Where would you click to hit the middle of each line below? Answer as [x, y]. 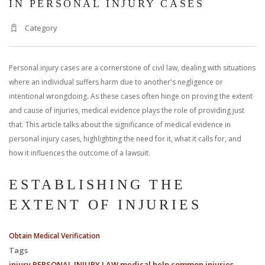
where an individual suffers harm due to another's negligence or [116, 82]
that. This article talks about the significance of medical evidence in [120, 125]
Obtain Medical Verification [54, 236]
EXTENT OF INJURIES [105, 205]
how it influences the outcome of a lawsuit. [80, 153]
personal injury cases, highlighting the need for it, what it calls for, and [125, 139]
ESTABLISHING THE [97, 185]
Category [40, 28]
